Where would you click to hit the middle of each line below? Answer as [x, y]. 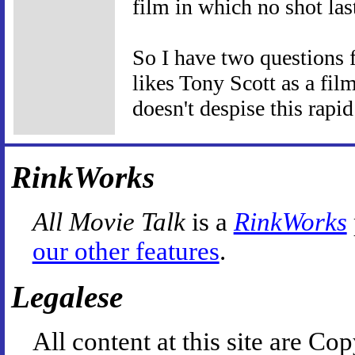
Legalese [67, 296]
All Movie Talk [109, 221]
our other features [126, 251]
